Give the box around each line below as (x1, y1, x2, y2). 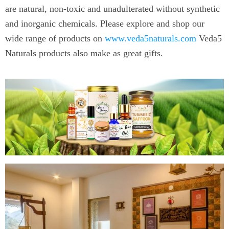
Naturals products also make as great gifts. (5, 48, 163, 58)
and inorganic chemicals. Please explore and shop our (5, 18, 204, 29)
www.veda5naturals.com (105, 33, 196, 43)
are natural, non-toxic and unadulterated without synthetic (5, 4, 220, 14)
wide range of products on (5, 33, 105, 43)
